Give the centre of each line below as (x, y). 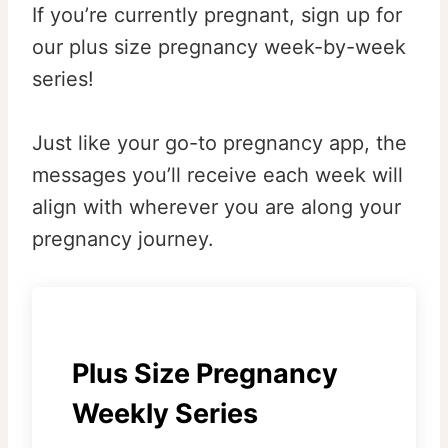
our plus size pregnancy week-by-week (219, 47)
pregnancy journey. (123, 239)
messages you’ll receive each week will (217, 175)
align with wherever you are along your (216, 207)
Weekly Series (165, 414)
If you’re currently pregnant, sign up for (217, 15)
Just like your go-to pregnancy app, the (219, 143)
